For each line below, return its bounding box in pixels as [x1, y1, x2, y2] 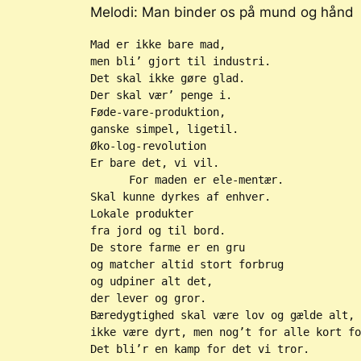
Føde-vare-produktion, [90, 106, 226, 119]
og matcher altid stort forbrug [90, 258, 284, 272]
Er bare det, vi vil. [90, 156, 219, 170]
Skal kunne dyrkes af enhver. [90, 190, 271, 204]
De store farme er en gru [90, 241, 245, 255]
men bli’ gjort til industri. [90, 55, 271, 68]
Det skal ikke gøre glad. [90, 72, 245, 85]
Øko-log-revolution [90, 139, 206, 153]
